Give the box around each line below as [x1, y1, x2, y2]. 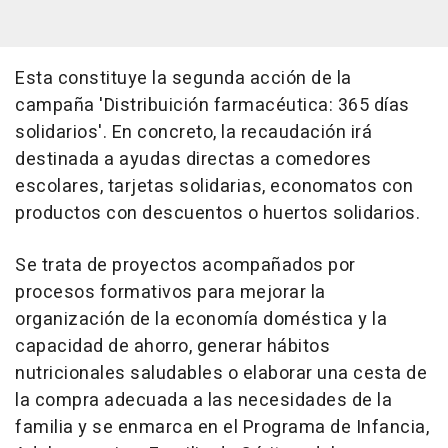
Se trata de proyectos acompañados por [15, 252, 356, 280]
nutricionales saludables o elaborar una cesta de [15, 360, 427, 388]
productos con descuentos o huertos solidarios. [15, 200, 420, 228]
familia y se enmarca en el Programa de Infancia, [15, 414, 429, 442]
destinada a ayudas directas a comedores [15, 146, 372, 174]
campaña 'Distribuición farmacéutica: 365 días [15, 92, 410, 120]
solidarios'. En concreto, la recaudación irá [15, 119, 372, 147]
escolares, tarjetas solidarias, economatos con [15, 173, 413, 201]
